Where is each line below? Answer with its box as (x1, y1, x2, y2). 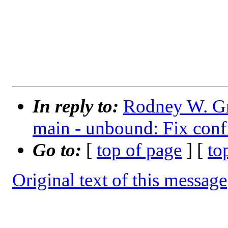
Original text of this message (12, 169, 227, 191)
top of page (97, 139, 182, 161)
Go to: (33, 139, 86, 161)
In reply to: (33, 96, 123, 117)
